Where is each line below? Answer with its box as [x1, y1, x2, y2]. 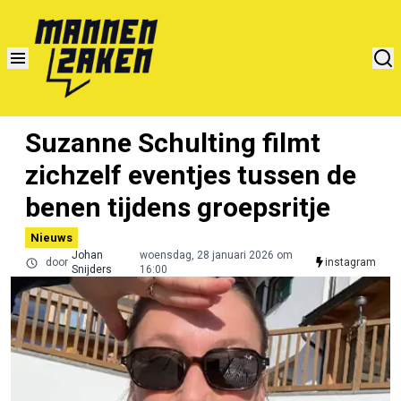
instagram [325, 255, 376, 269]
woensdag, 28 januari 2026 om [140, 248, 294, 261]
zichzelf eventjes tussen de [25, 158, 356, 191]
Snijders [71, 262, 112, 276]
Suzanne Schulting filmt [25, 126, 320, 158]
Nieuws [30, 230, 73, 244]
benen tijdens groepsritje [25, 191, 330, 223]
